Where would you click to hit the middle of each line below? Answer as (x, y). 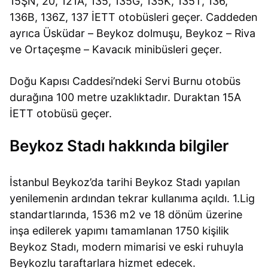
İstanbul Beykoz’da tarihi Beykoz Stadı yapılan (125, 182)
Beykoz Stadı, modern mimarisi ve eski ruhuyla (127, 246)
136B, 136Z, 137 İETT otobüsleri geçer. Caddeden (134, 17)
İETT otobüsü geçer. (61, 114)
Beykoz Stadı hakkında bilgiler (119, 146)
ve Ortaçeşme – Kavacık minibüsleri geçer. (116, 49)
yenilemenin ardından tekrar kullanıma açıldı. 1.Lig (133, 198)
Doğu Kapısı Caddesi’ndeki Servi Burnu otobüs (125, 81)
